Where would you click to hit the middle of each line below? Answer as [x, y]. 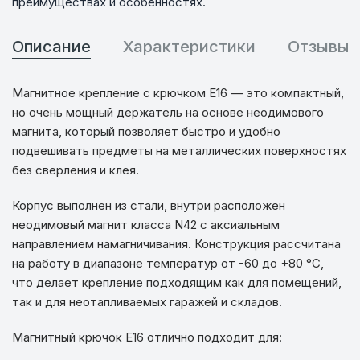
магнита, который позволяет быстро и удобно [147, 131]
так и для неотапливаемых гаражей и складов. [147, 301]
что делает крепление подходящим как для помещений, [177, 282]
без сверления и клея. [76, 170]
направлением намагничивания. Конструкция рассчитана [177, 243]
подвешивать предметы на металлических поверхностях [180, 150]
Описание [51, 46]
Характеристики [189, 46]
